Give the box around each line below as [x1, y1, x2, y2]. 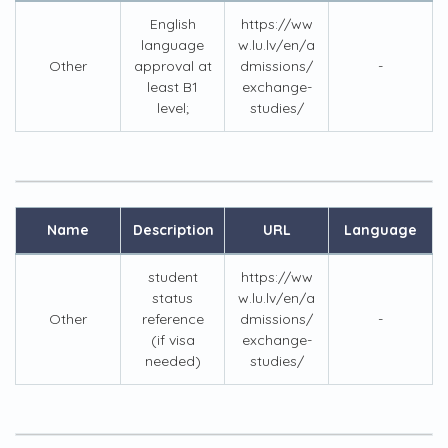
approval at [133, 57, 212, 75]
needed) [144, 352, 201, 370]
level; [156, 99, 189, 117]
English [149, 15, 196, 33]
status [152, 289, 193, 307]
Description [133, 221, 214, 239]
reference [141, 310, 204, 328]
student [147, 268, 198, 286]
